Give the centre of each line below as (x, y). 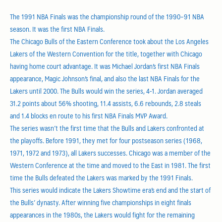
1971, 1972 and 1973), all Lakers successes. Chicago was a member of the (110, 153)
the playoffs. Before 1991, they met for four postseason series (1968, (106, 140)
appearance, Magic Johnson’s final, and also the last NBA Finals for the (105, 78)
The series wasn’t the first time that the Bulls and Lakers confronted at (107, 128)
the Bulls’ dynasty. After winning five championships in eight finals (101, 202)
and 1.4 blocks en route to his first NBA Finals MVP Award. (89, 115)
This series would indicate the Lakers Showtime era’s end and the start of (110, 190)
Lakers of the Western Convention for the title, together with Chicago (106, 54)
